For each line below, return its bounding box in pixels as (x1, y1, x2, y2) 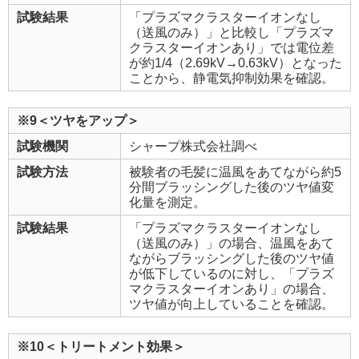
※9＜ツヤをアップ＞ (17, 113, 139, 127)
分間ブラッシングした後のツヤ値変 (129, 179, 334, 194)
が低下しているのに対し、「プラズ (129, 266, 334, 280)
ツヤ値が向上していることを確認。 (129, 296, 334, 311)
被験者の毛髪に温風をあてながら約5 (129, 164, 341, 179)
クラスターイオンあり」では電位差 (129, 40, 334, 54)
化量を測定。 (129, 195, 206, 209)
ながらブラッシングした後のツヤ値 (129, 251, 334, 265)
